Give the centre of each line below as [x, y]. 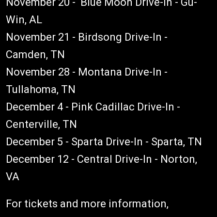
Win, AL [24, 19]
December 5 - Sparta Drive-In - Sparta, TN [105, 141]
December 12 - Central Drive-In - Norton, [101, 159]
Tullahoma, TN [42, 89]
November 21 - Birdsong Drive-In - [87, 37]
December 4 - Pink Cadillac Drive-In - [93, 107]
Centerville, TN [43, 124]
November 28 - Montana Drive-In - [87, 72]
